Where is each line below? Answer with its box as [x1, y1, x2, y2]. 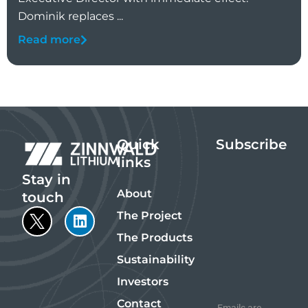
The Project [117, 209, 183, 223]
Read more [18, 33, 80, 47]
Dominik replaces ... [18, 10, 123, 23]
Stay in [22, 170, 71, 188]
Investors [117, 275, 169, 289]
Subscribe [216, 136, 287, 153]
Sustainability [117, 253, 195, 267]
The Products [117, 231, 193, 245]
